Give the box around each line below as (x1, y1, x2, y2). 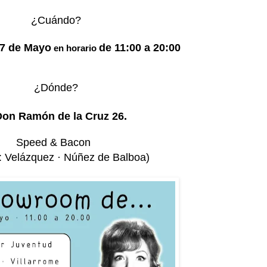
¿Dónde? (34, 81, 78, 94)
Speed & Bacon (15, 136, 91, 148)
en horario (51, 42, 99, 53)
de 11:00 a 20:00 (98, 41, 181, 54)
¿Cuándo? (31, 14, 81, 26)
